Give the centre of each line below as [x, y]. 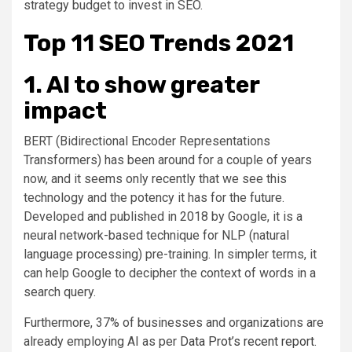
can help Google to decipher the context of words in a [170, 273]
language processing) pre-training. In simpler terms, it [170, 254]
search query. [60, 291]
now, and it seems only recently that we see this [155, 178]
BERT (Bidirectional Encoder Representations [147, 141]
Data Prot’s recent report [247, 341]
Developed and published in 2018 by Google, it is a [163, 216]
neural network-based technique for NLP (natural [156, 235]
